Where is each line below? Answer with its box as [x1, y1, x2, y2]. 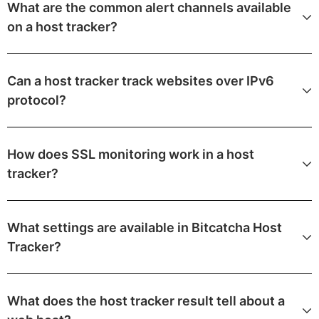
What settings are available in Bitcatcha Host [7, 220, 282, 236]
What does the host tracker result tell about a [7, 293, 285, 309]
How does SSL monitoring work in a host [7, 147, 254, 162]
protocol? [7, 93, 66, 108]
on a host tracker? [7, 19, 117, 35]
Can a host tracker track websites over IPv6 [7, 73, 274, 89]
